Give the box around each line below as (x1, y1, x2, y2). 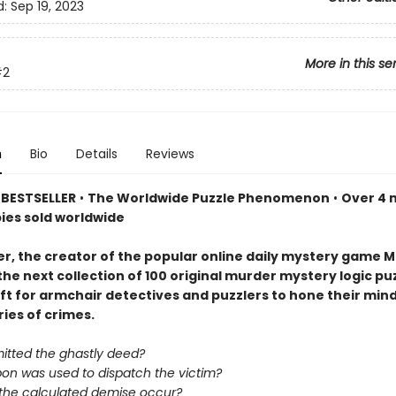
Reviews (145, 145, 194, 163)
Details (75, 145, 118, 163)
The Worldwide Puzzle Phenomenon (87, 189, 330, 207)
